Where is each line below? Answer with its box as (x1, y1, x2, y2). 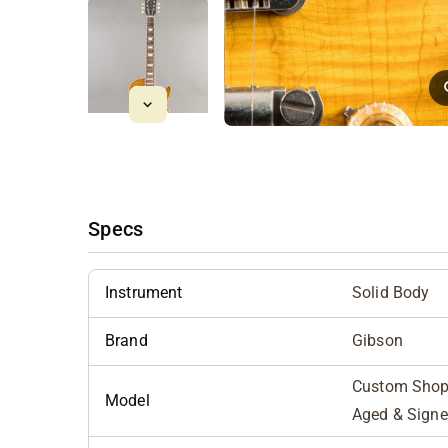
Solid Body (352, 283, 430, 303)
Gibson (352, 331, 403, 351)
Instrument (105, 283, 183, 303)
